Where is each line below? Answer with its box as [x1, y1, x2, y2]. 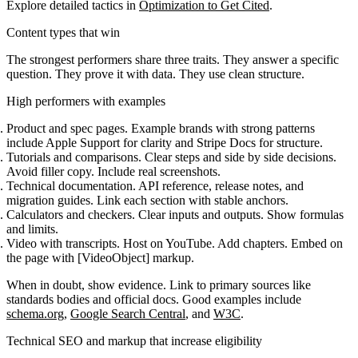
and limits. [6, 221, 58, 236]
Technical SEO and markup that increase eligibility [6, 333, 262, 348]
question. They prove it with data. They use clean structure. [6, 66, 304, 81]
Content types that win [6, 25, 120, 39]
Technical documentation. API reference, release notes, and [6, 178, 304, 193]
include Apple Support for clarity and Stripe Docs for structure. [6, 135, 323, 149]
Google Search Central [70, 306, 185, 320]
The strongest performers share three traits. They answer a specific [6, 52, 339, 66]
